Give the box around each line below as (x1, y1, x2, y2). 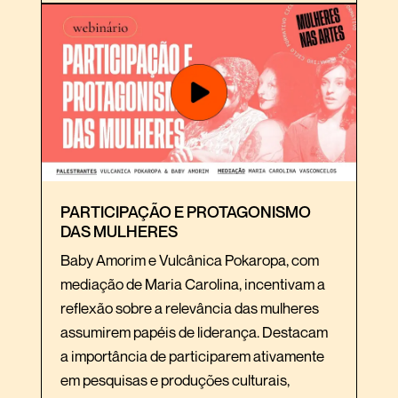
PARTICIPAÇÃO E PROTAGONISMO (60, 201, 311, 221)
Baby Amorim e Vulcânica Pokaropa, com (60, 250, 319, 269)
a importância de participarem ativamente (60, 346, 324, 365)
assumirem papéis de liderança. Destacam (60, 322, 328, 341)
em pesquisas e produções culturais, (60, 370, 290, 389)
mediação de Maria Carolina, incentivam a (60, 274, 325, 293)
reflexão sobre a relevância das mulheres (60, 298, 319, 317)
